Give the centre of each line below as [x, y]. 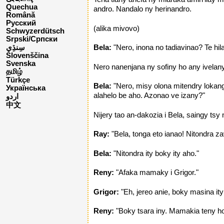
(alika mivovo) [116, 28]
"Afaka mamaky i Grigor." [156, 173]
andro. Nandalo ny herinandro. [142, 9]
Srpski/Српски [32, 39]
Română [20, 15]
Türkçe [18, 80]
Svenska [21, 64]
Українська [26, 88]
